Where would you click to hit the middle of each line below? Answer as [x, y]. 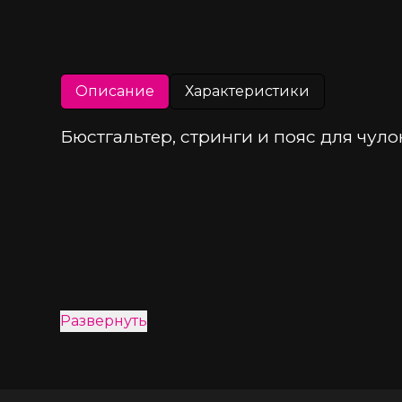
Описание [115, 91]
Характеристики [248, 91]
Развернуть [104, 320]
